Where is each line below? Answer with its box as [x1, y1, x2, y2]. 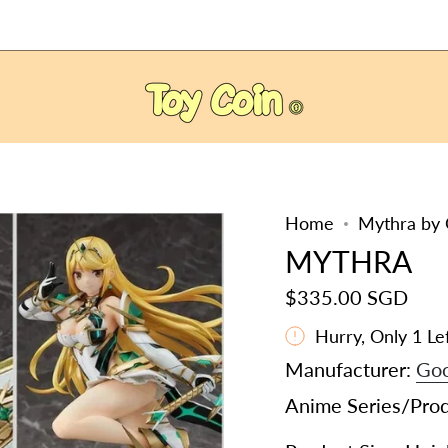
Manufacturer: [285, 356, 416, 381]
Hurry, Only [315, 325, 412, 347]
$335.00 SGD [285, 284, 408, 309]
